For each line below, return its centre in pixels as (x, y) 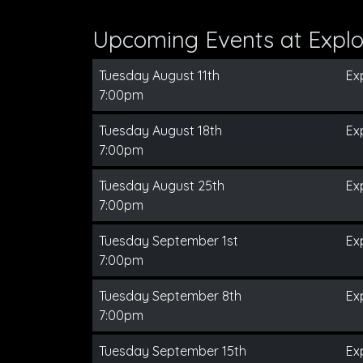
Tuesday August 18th (160, 130)
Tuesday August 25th (162, 185)
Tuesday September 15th (173, 350)
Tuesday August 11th (159, 75)
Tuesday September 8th (170, 295)
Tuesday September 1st (169, 240)
